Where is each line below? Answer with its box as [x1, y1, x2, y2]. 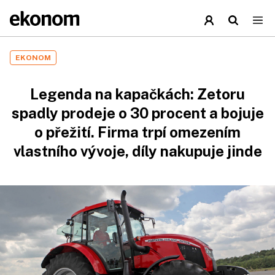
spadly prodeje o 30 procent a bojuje [11, 104, 264, 122]
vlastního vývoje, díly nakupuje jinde [13, 142, 262, 160]
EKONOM [15, 53, 51, 62]
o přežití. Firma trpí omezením [34, 123, 241, 141]
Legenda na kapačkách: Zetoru [30, 85, 245, 103]
